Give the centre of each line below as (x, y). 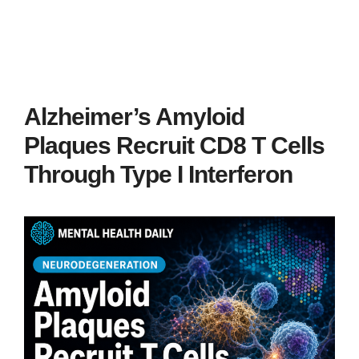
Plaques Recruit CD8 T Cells (174, 145)
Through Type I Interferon (158, 174)
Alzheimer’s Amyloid (134, 117)
